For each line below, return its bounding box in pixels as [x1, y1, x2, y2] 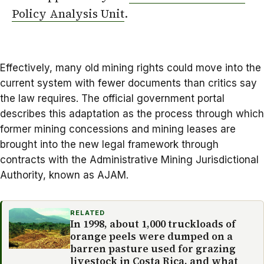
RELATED [70, 208, 105, 217]
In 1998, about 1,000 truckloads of [70, 216, 236, 231]
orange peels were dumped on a [70, 229, 233, 243]
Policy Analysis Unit [12, 5, 124, 21]
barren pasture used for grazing [70, 241, 236, 256]
